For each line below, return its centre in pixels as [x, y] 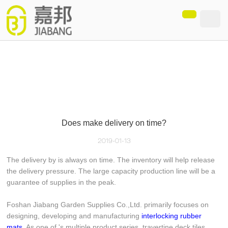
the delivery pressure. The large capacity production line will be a [111, 171]
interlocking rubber [172, 216]
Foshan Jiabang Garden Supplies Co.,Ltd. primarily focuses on [108, 205]
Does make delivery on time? [114, 123]
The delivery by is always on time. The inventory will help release [111, 160]
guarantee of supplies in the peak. [62, 182]
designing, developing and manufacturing [74, 216]
